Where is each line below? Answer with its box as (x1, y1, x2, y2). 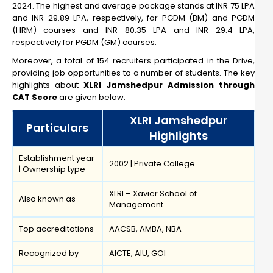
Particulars (26, 120, 88, 136)
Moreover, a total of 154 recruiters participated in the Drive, (12, 55, 255, 67)
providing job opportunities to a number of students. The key (12, 67, 255, 79)
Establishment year (19, 152, 94, 165)
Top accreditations (19, 223, 94, 235)
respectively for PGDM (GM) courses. (12, 37, 157, 49)
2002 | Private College (109, 158, 195, 170)
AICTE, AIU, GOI (109, 247, 166, 260)
